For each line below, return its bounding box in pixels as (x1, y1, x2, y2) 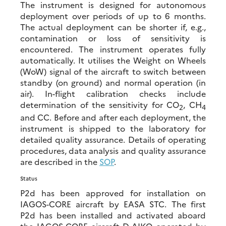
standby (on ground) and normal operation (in (20, 76, 206, 88)
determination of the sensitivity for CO (20, 98, 180, 110)
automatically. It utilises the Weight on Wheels (20, 54, 206, 66)
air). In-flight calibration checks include (20, 87, 206, 99)
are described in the (20, 155, 99, 167)
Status (20, 174, 37, 182)
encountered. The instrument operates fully (20, 43, 206, 54)
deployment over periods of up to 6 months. (20, 10, 206, 21)
